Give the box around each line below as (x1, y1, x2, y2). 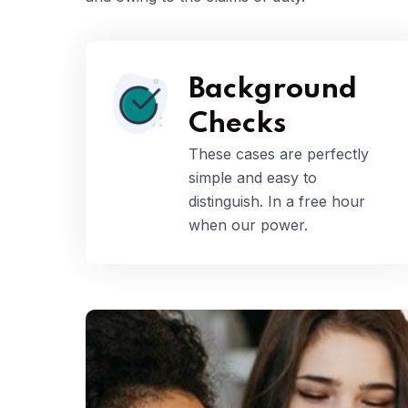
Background (189, 76, 357, 105)
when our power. (189, 216, 308, 235)
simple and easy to (189, 168, 317, 188)
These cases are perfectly (189, 145, 369, 164)
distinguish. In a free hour (189, 192, 365, 211)
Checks (189, 110, 286, 139)
